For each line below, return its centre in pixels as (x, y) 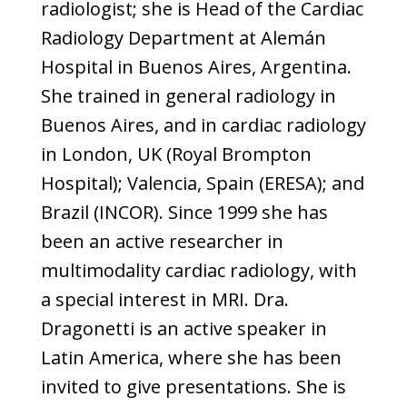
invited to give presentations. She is (193, 387)
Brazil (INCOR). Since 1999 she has (184, 212)
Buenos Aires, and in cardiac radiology (203, 125)
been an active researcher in (162, 241)
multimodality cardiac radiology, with (199, 270)
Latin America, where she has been (191, 357)
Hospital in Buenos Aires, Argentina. (196, 67)
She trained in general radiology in (188, 96)
